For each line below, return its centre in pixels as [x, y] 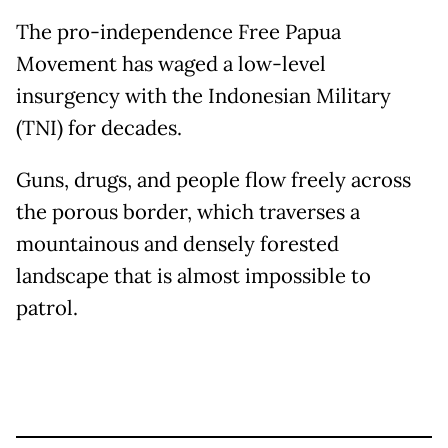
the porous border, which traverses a [188, 212]
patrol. [47, 308]
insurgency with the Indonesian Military [203, 96]
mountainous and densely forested [177, 244]
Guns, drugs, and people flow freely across [213, 180]
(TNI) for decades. [99, 128]
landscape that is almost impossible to [193, 276]
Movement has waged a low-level [171, 64]
